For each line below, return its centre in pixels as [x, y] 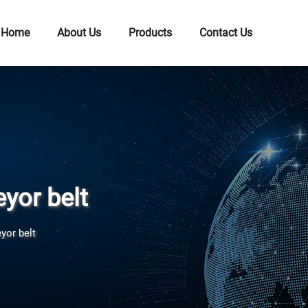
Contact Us [226, 33]
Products [151, 33]
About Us [79, 33]
